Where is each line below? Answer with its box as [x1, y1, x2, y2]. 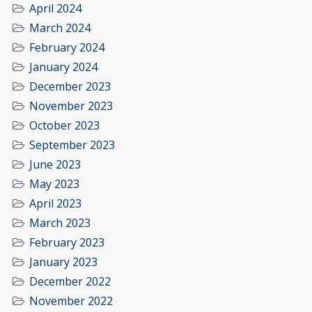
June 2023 [29, 156, 81, 172]
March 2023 [29, 214, 91, 231]
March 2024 [29, 19, 91, 36]
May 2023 [29, 175, 79, 192]
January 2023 [29, 253, 97, 270]
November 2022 [29, 292, 113, 309]
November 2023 [29, 97, 113, 114]
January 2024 [29, 58, 97, 75]
